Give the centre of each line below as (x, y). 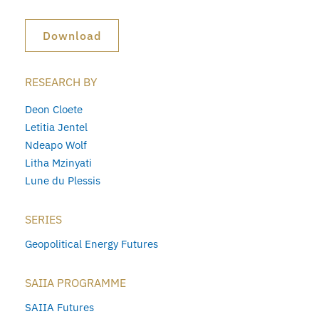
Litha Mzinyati (58, 163)
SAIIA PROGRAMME (75, 283)
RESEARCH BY (61, 82)
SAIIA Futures (59, 308)
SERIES (43, 220)
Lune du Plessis (63, 181)
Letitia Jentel (56, 127)
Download (72, 35)
